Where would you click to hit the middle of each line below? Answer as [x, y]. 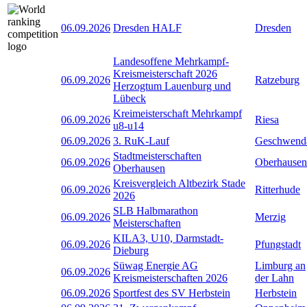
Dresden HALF [147, 27]
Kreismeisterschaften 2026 [170, 278]
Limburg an [280, 265]
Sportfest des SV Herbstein [172, 293]
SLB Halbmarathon [156, 210]
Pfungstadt [278, 244]
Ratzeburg [277, 79]
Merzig [270, 217]
